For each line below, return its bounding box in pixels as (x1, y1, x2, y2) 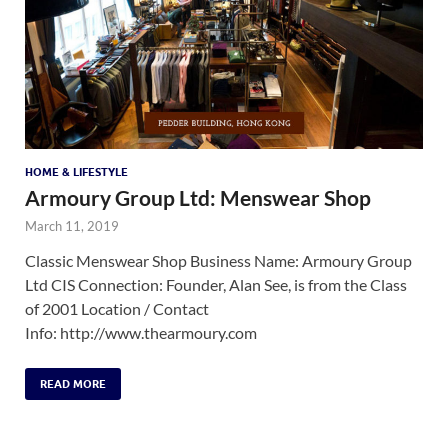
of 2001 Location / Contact (25, 298, 209, 318)
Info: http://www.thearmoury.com (25, 322, 257, 342)
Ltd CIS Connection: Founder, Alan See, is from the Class (25, 274, 407, 294)
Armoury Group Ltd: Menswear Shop (25, 184, 371, 210)
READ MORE (40, 376, 106, 391)
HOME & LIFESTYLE (25, 164, 128, 179)
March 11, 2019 (25, 217, 119, 234)
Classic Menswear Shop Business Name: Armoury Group (25, 250, 412, 270)
